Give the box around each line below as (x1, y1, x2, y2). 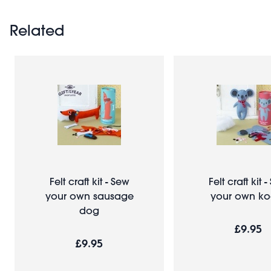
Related (10, 21, 64, 39)
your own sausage (45, 189, 134, 202)
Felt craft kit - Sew (49, 174, 129, 188)
